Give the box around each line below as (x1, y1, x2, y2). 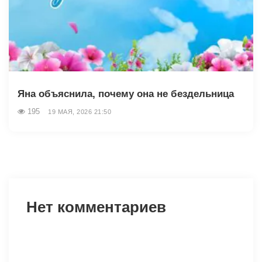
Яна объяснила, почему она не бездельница (18, 88, 234, 99)
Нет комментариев (26, 198, 166, 216)
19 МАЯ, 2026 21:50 (48, 108, 111, 115)
